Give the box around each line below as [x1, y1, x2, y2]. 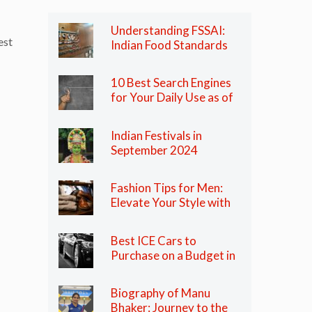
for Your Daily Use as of [111, 90, 233, 105]
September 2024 [111, 142, 198, 157]
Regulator [111, 52, 164, 67]
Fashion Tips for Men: [111, 180, 223, 196]
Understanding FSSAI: [111, 22, 225, 38]
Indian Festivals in [111, 127, 202, 143]
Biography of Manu [111, 286, 210, 301]
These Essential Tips [111, 210, 217, 225]
